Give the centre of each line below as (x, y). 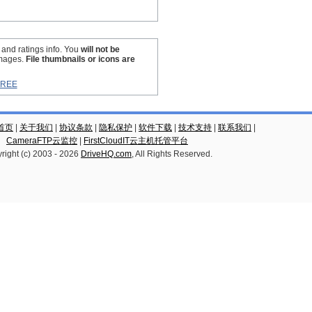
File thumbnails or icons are (80, 59)
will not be (100, 49)
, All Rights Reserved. (172, 154)
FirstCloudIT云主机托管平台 (136, 141)
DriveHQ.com (106, 154)
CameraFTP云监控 (42, 141)
